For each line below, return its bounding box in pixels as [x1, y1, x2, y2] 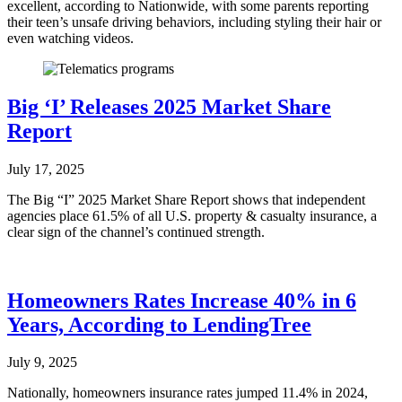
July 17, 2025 [7, 161, 84, 177]
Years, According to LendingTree [7, 312, 311, 336]
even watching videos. [7, 30, 134, 46]
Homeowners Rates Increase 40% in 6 [7, 288, 356, 312]
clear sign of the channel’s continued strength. [7, 223, 265, 240]
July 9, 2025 [7, 354, 77, 371]
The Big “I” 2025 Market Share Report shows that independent [7, 191, 365, 207]
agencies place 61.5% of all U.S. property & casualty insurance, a [7, 207, 377, 223]
